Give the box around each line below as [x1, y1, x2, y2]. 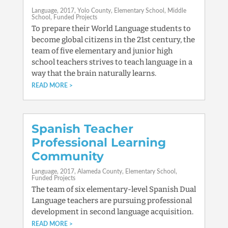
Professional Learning [31, 135, 166, 150]
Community [31, 149, 104, 163]
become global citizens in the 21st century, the [31, 35, 195, 44]
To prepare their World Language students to [31, 24, 191, 33]
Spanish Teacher [31, 122, 133, 136]
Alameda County [77, 168, 122, 175]
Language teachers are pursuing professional [31, 196, 192, 205]
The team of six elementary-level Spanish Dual [31, 185, 196, 194]
